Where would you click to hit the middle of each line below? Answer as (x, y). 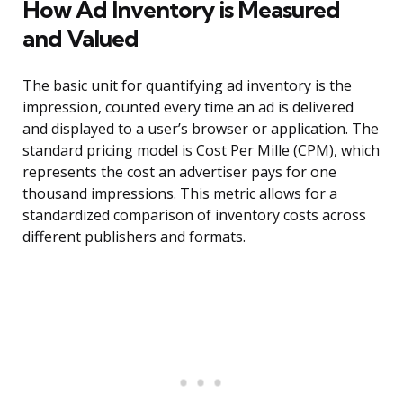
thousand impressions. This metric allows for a (180, 194)
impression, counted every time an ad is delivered (188, 107)
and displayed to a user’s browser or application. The (201, 129)
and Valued (81, 39)
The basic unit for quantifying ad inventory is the (187, 86)
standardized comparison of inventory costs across (194, 215)
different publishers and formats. (134, 237)
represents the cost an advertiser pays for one (179, 172)
